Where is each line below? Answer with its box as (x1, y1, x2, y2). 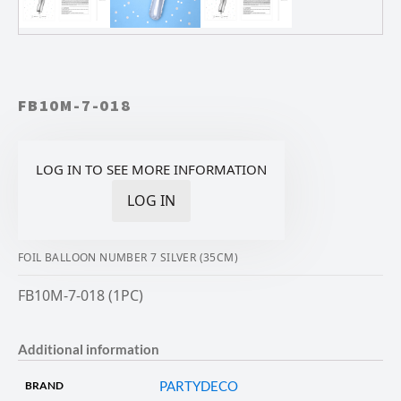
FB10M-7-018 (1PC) (18, 285, 143, 305)
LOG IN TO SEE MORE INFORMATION (36, 159, 267, 178)
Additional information (18, 340, 159, 357)
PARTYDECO (159, 377, 238, 394)
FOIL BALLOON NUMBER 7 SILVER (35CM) (18, 249, 238, 265)
